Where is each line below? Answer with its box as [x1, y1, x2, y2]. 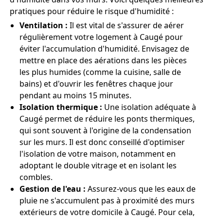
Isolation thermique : [19, 101, 102, 112]
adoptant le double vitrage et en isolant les [19, 160, 177, 171]
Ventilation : [19, 19, 70, 31]
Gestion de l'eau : [19, 183, 86, 194]
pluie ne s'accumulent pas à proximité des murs [19, 195, 195, 206]
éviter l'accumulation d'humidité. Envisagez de [19, 43, 189, 54]
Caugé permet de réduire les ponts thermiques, [19, 113, 195, 124]
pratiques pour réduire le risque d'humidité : [10, 5, 174, 17]
